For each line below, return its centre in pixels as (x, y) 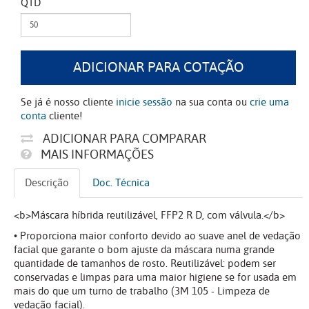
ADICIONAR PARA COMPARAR (123, 139)
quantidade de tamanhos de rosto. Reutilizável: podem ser (145, 264)
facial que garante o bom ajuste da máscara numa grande (144, 250)
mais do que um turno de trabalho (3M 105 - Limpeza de (142, 291)
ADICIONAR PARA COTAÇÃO (158, 68)
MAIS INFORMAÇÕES (96, 155)
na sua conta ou (211, 102)
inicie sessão (144, 102)
